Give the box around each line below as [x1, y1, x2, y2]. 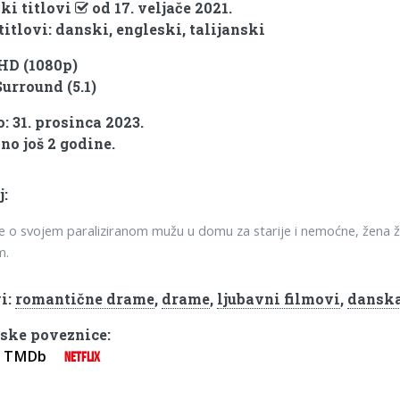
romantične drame [15, 289, 155, 309]
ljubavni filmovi [217, 289, 341, 309]
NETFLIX [64, 349, 101, 365]
